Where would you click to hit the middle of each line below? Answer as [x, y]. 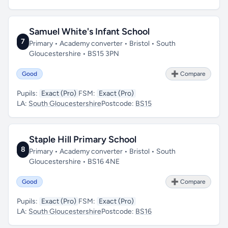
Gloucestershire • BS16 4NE [75, 162]
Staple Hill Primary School [83, 139]
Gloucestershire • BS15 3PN [74, 54]
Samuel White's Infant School [90, 32]
